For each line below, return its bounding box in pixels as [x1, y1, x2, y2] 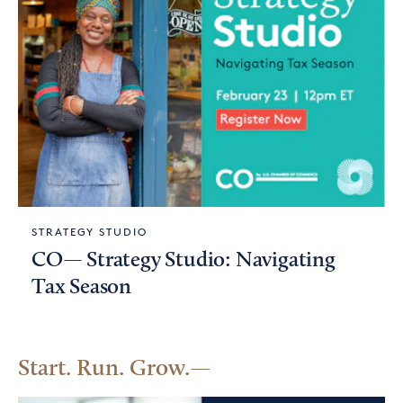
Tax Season [31, 277, 132, 299]
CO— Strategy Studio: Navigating [31, 250, 336, 272]
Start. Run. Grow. [18, 357, 190, 381]
